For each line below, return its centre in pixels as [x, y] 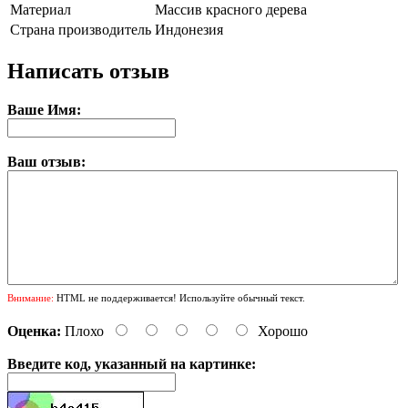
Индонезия [189, 30]
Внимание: [31, 297]
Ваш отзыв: [46, 161]
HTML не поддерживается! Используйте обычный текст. [179, 297]
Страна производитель [81, 30]
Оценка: [34, 331]
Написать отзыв [88, 71]
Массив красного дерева [231, 10]
